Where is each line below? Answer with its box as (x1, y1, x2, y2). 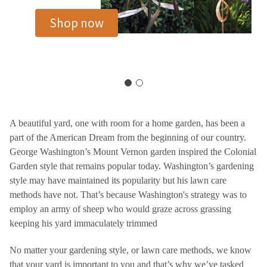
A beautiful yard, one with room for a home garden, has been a (10, 117, 245, 128)
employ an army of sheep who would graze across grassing (10, 203, 231, 214)
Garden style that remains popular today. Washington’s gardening (10, 160, 254, 171)
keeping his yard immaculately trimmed (10, 218, 157, 228)
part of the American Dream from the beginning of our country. (10, 132, 246, 142)
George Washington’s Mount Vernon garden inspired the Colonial (10, 146, 256, 157)
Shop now (49, 15, 104, 32)
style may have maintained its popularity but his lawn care (10, 175, 226, 185)
